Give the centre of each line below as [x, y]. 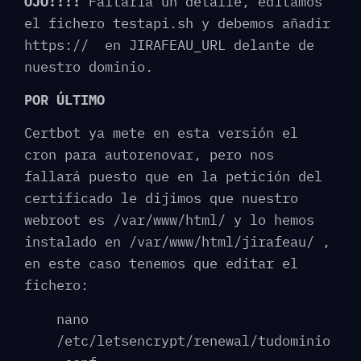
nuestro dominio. [89, 66]
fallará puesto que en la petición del [173, 177]
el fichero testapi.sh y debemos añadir [177, 23]
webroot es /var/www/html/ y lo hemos [169, 220]
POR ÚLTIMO [64, 100]
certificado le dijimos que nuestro [161, 199]
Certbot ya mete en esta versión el [161, 133]
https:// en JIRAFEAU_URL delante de [169, 45]
